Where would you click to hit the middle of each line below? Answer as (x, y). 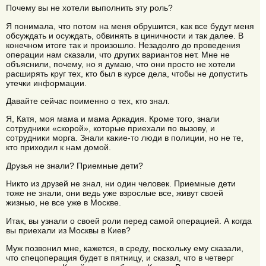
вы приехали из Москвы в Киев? (68, 230)
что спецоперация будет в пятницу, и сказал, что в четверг (120, 258)
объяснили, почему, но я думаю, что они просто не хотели (121, 64)
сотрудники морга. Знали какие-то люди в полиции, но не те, (125, 138)
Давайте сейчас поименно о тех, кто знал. (88, 101)
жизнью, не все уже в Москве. (64, 203)
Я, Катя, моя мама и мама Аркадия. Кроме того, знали (113, 119)
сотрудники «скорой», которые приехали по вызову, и (110, 129)
